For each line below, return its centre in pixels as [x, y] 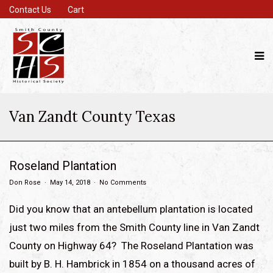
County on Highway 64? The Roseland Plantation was [131, 246]
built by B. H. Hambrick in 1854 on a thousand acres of [132, 264]
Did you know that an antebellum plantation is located [131, 209]
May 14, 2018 [70, 183]
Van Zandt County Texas [92, 117]
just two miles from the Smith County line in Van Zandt [134, 227]
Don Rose [25, 183]
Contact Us [30, 10]
